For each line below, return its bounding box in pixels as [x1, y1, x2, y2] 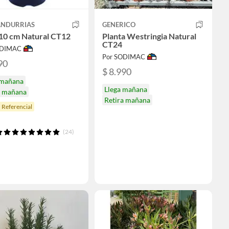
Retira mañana [104, 96, 150, 105]
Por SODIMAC [102, 53, 145, 61]
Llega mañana [104, 85, 147, 94]
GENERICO [102, 20, 135, 29]
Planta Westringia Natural [102, 31, 196, 41]
